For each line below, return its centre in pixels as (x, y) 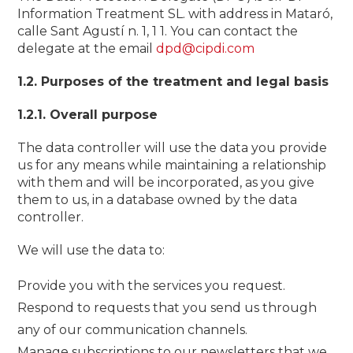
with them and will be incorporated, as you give (166, 182)
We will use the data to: (91, 250)
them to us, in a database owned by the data (158, 200)
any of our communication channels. (133, 330)
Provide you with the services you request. (152, 286)
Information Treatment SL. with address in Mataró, (175, 14)
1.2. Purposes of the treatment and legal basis (173, 82)
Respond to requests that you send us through (167, 308)
